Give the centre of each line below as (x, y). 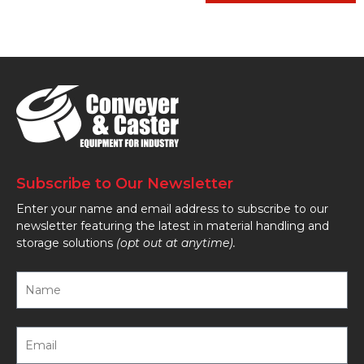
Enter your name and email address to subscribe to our (172, 209)
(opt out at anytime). (176, 243)
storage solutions (66, 243)
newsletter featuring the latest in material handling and (173, 226)
